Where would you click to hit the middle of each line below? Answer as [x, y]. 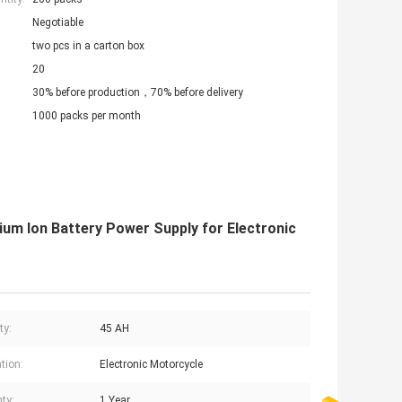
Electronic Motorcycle [151, 364]
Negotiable [58, 22]
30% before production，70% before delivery [138, 92]
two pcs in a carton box [88, 45]
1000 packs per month [87, 115]
